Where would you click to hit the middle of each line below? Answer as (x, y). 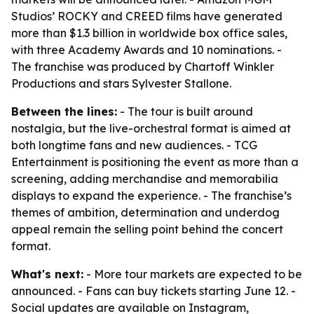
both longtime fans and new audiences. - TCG (134, 145)
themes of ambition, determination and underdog (145, 212)
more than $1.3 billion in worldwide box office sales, (149, 33)
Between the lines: (64, 111)
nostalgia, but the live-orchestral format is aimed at (151, 128)
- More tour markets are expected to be (193, 274)
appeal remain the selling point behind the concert (147, 229)
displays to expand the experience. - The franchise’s (151, 196)
